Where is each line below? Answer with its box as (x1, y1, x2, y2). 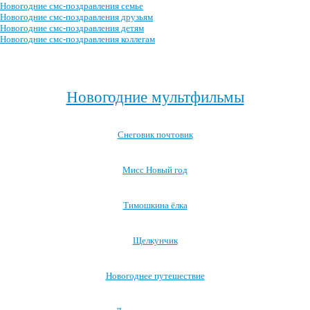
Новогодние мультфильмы (66, 88, 244, 106)
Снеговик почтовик (117, 129, 193, 140)
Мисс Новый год (122, 165, 188, 175)
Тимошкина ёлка (122, 200, 188, 210)
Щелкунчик (132, 235, 178, 246)
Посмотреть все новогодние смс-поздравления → (59, 58, 251, 69)
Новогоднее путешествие (105, 271, 205, 281)
